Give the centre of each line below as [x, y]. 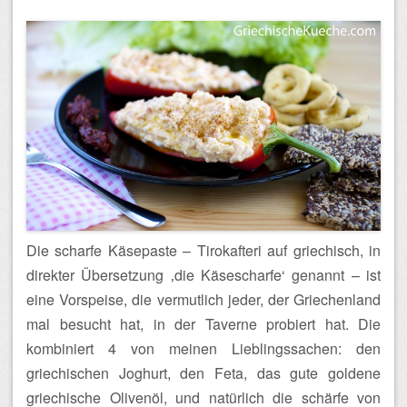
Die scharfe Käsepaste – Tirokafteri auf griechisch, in [203, 250]
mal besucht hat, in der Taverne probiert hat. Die [203, 323]
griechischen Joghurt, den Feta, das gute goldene [203, 372]
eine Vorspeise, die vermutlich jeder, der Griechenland [203, 299]
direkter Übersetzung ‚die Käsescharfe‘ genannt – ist [203, 274]
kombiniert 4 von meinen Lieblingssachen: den [203, 348]
